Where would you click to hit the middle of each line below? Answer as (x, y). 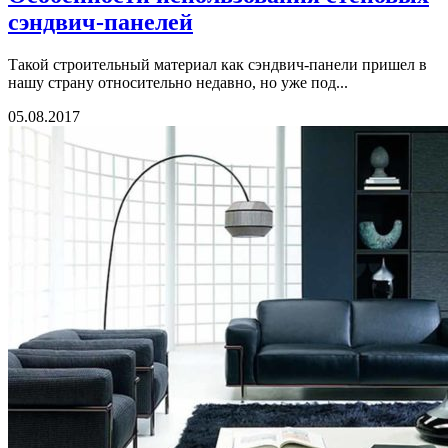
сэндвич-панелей (100, 22)
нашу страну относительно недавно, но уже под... (178, 83)
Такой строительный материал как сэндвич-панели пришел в (217, 65)
